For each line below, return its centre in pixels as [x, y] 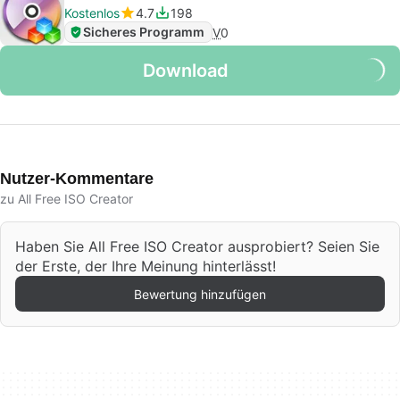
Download [186, 71]
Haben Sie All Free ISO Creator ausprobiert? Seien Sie [197, 246]
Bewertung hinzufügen [200, 294]
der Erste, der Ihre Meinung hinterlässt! [146, 266]
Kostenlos [92, 13]
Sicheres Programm [144, 32]
